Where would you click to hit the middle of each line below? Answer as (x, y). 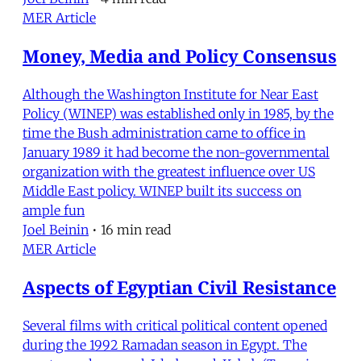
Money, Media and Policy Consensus (180, 55)
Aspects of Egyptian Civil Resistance (180, 286)
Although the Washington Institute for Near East (170, 94)
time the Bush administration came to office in (164, 133)
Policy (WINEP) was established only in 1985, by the (178, 113)
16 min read (136, 229)
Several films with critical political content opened (175, 325)
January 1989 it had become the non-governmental (176, 152)
